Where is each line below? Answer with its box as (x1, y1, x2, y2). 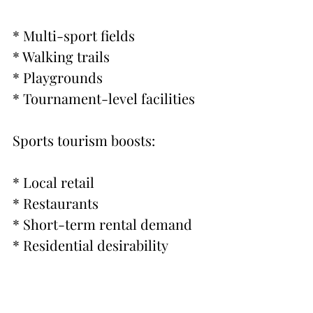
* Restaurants (13, 194, 99, 213)
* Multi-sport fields (13, 26, 135, 45)
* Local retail (13, 173, 94, 192)
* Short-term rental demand (13, 214, 192, 234)
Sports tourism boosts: (13, 131, 155, 150)
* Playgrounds (13, 68, 103, 87)
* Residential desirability (13, 235, 168, 255)
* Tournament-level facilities (13, 89, 195, 108)
